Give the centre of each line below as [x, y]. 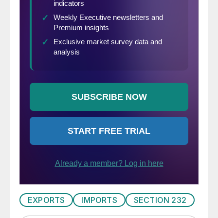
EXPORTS [46, 200]
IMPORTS [99, 200]
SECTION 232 [160, 200]
